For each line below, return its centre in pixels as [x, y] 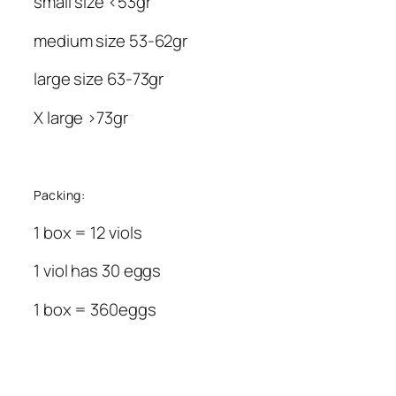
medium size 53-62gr [111, 40]
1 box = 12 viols [88, 232]
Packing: [59, 194]
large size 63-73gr [99, 79]
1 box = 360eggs [95, 309]
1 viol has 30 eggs [98, 271]
